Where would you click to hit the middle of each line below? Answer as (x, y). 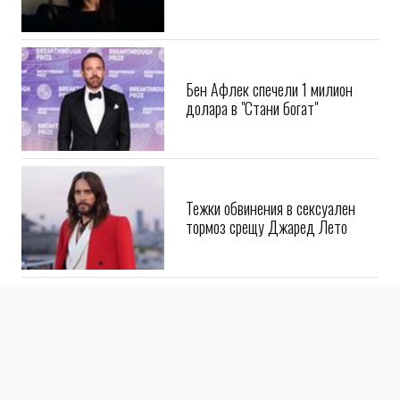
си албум (212, 16)
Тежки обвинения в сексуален (271, 234)
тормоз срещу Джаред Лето (267, 253)
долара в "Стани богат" (252, 134)
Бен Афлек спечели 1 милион (269, 116)
